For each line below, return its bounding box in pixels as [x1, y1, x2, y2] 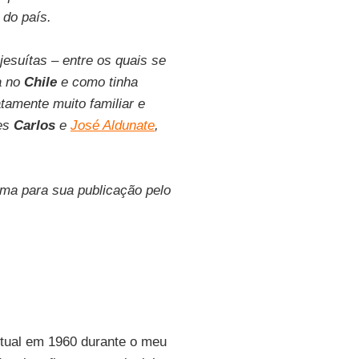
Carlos [13, 118, 55, 133]
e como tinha [56, 75, 138, 90]
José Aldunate [70, 118, 155, 133]
